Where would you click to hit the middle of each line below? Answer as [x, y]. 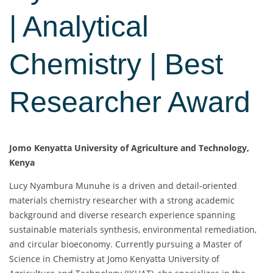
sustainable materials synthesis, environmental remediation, [133, 230]
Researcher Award [130, 102]
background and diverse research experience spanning [122, 215]
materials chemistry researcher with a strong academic [122, 200]
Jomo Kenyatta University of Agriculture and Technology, [129, 148]
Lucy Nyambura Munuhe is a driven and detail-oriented [123, 186]
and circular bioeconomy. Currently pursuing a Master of [126, 244]
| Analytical [79, 27]
